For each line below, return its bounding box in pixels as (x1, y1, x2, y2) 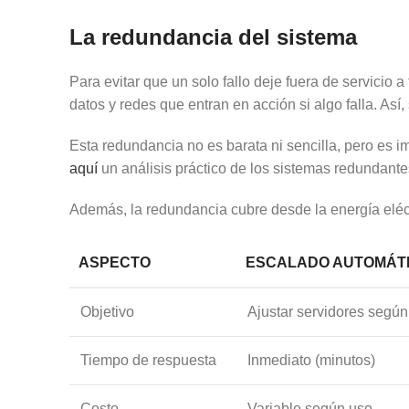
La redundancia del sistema (69, 24, 357, 49)
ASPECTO (79, 254, 151, 270)
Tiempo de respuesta (80, 351, 216, 368)
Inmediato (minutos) (247, 351, 375, 368)
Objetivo (80, 303, 134, 320)
